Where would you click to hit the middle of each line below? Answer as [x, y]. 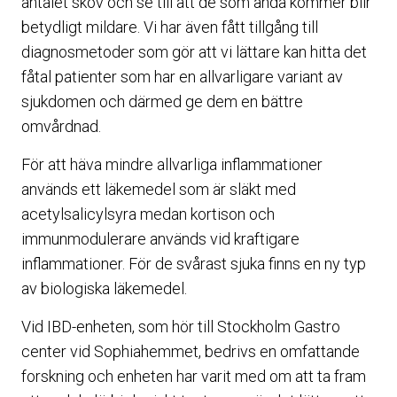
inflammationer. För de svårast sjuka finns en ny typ [194, 264]
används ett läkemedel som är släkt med [159, 189]
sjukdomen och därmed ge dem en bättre [162, 101]
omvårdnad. [61, 126]
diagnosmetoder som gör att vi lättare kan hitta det [194, 52]
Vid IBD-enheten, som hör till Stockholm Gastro [181, 327]
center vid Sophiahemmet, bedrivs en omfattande [191, 351]
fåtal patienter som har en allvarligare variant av [182, 77]
